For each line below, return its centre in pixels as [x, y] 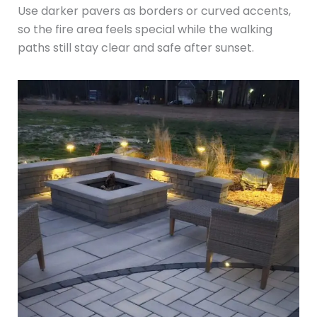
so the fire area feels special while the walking [145, 30]
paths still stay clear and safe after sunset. [136, 48]
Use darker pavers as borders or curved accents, [154, 11]
